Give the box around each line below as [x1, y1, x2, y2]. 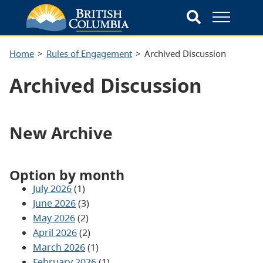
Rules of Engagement [46, 47, 132, 59]
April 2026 [33, 225, 77, 239]
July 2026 [33, 181, 72, 195]
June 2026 [33, 196, 76, 210]
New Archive [9, 121, 113, 144]
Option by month [9, 165, 124, 184]
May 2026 [33, 211, 75, 224]
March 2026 [33, 240, 85, 254]
